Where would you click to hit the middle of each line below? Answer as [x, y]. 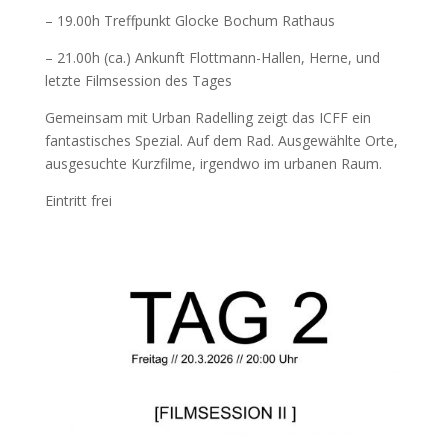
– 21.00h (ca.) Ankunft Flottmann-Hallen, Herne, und [212, 57]
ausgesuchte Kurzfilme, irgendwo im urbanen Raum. [213, 163]
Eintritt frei [78, 200]
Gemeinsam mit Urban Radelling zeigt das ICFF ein [207, 117]
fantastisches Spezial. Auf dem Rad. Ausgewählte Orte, [221, 140]
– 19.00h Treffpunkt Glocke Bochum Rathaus [189, 20]
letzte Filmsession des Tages [138, 80]
